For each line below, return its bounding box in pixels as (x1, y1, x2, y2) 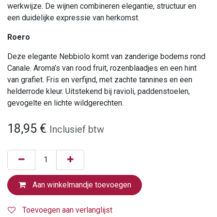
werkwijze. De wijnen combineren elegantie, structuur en (7, 1, 196, 11)
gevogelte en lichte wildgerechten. (7, 98, 124, 108)
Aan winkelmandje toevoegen (30, 180, 131, 189)
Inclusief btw (49, 124, 104, 135)
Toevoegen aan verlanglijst (22, 205, 112, 215)
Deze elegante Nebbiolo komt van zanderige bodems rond (7, 52, 205, 61)
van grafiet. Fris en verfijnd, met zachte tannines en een (7, 75, 192, 84)
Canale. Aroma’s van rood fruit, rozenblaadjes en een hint (7, 63, 197, 73)
